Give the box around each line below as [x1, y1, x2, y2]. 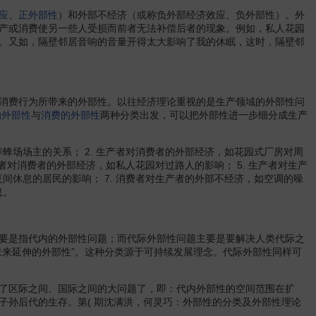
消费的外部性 [41, 109, 100, 121]
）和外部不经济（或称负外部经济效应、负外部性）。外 [58, 9, 305, 21]
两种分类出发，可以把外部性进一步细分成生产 [100, 109, 308, 121]
